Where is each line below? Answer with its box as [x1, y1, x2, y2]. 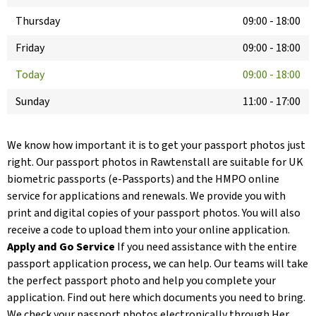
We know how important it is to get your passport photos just [7, 138, 305, 154]
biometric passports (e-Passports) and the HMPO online [7, 171, 279, 188]
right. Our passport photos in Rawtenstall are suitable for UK [7, 154, 303, 171]
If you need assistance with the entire [115, 239, 297, 255]
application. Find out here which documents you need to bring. [7, 290, 305, 306]
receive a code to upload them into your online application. [7, 222, 290, 238]
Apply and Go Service [7, 239, 115, 255]
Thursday [16, 13, 60, 30]
